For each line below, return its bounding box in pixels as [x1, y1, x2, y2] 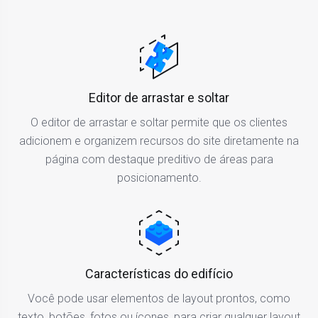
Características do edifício [85, 265, 233, 281]
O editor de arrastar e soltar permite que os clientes [31, 115, 287, 129]
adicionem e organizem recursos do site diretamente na [19, 133, 299, 148]
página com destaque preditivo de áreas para [45, 152, 273, 166]
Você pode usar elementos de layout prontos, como [28, 291, 290, 305]
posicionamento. [116, 170, 202, 185]
